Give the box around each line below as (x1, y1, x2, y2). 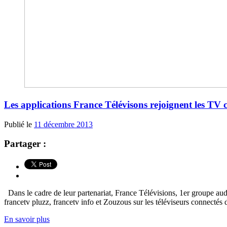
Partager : (4, 138, 46, 149)
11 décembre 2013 (34, 120, 93, 129)
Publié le (4, 120, 34, 129)
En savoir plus (4, 215, 50, 224)
